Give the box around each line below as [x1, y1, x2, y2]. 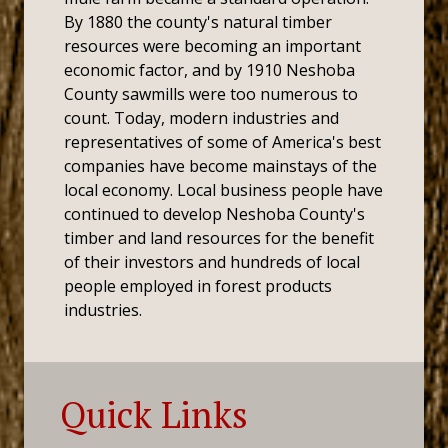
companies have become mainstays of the [64, 155, 377, 177]
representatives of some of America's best [64, 131, 381, 153]
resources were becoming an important [64, 35, 361, 57]
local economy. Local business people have [64, 179, 383, 201]
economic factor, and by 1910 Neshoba [64, 59, 355, 81]
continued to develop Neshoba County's [64, 203, 365, 225]
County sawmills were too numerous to [64, 83, 358, 105]
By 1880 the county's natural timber [64, 11, 332, 33]
